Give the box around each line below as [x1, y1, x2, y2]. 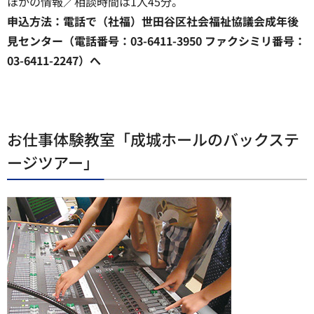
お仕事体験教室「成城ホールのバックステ [7, 127, 299, 150]
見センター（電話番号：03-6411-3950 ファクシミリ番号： [7, 32, 306, 50]
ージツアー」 [7, 150, 99, 173]
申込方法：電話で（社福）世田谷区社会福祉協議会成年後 [7, 13, 299, 30]
